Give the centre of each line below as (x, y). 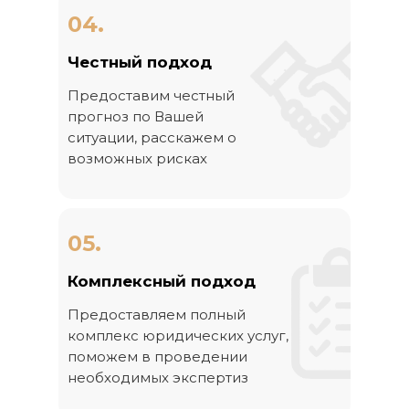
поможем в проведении (157, 357)
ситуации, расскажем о (152, 137)
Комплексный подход (162, 281)
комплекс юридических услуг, (178, 336)
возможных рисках (137, 158)
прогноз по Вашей (136, 116)
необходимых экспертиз (158, 378)
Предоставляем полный (157, 315)
